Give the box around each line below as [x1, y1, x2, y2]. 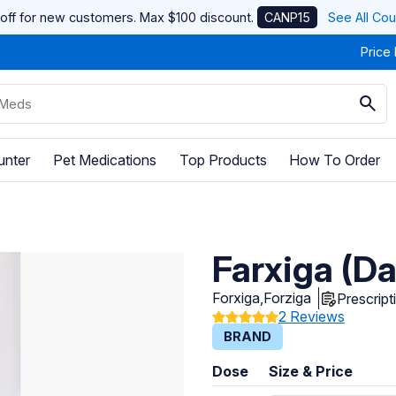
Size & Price [269, 362, 353, 381]
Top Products [179, 150, 267, 169]
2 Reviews [278, 308, 345, 326]
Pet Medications [52, 150, 156, 169]
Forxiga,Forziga [212, 289, 311, 308]
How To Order [289, 150, 381, 169]
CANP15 [263, 10, 310, 25]
